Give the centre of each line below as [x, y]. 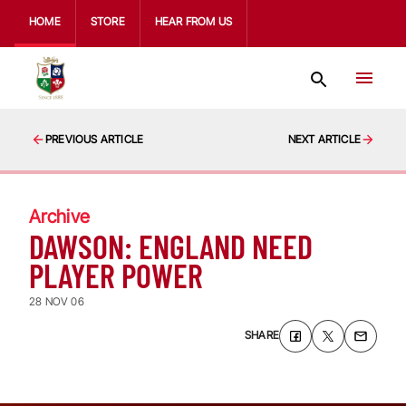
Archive [59, 217]
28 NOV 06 [57, 301]
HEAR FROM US [193, 21]
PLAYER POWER [116, 275]
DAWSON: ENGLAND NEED [171, 246]
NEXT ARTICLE [324, 139]
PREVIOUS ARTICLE [95, 139]
